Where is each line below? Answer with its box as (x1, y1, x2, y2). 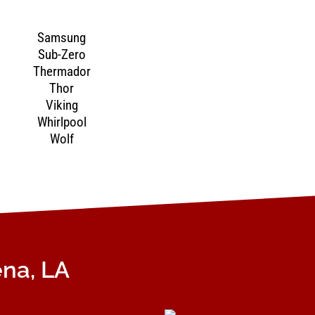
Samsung (37, 29, 86, 46)
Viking (45, 96, 78, 113)
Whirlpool (37, 113, 86, 130)
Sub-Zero (37, 46, 86, 63)
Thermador (32, 63, 91, 79)
